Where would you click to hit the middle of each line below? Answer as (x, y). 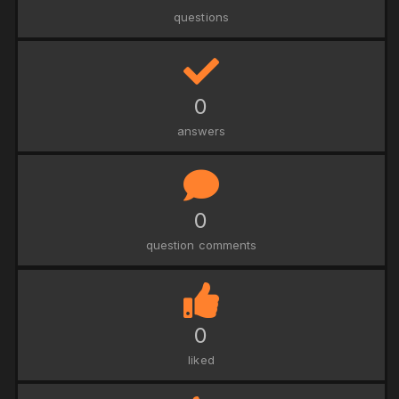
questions (201, 17)
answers (201, 131)
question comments (201, 245)
